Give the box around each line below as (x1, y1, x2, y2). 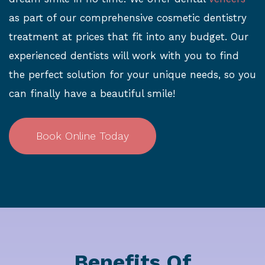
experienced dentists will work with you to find (9, 49, 239, 62)
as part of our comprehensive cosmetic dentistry (9, 11, 247, 24)
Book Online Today (36, 130, 129, 143)
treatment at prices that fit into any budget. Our (9, 30, 248, 43)
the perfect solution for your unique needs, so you (9, 68, 256, 80)
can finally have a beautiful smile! (9, 87, 175, 99)
